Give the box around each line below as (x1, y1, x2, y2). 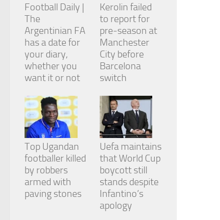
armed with (25, 176, 71, 188)
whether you (25, 60, 77, 72)
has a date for (25, 36, 80, 49)
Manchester (99, 36, 149, 49)
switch (99, 72, 127, 84)
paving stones (25, 188, 82, 200)
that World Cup (99, 152, 161, 165)
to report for (99, 13, 150, 25)
